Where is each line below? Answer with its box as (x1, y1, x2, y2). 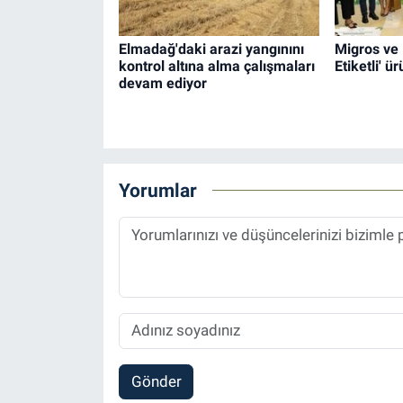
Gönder (130, 372, 182, 391)
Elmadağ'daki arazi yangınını (118, 40, 304, 58)
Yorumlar (118, 179, 197, 202)
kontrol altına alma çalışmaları (118, 57, 315, 75)
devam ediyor (118, 74, 207, 92)
